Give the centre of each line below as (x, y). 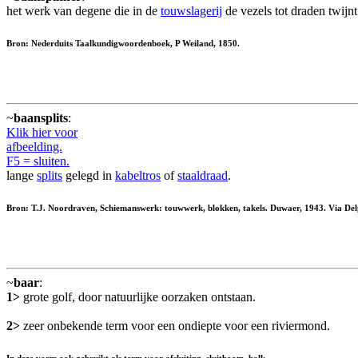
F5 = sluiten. (38, 161)
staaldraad (203, 176)
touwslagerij (191, 11)
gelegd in (89, 176)
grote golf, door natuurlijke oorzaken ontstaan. (138, 297)
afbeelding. (34, 147)
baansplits (41, 118)
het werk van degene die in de (84, 11)
